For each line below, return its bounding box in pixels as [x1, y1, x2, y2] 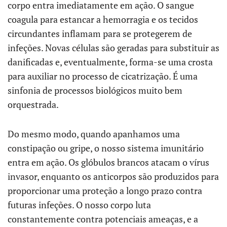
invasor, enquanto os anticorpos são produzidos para [8, 170, 219, 182]
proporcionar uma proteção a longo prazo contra [8, 184, 202, 197]
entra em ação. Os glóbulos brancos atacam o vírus [8, 156, 209, 168]
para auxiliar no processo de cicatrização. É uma [8, 70, 198, 82]
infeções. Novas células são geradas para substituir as [8, 42, 219, 54]
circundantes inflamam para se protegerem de [8, 27, 192, 40]
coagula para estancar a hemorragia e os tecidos [8, 13, 198, 25]
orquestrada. [8, 98, 59, 110]
